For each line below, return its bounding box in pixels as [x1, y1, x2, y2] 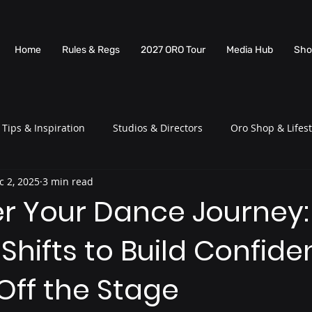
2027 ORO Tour [141, 44, 205, 56]
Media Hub [226, 44, 273, 56]
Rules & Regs [62, 44, 120, 56]
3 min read [42, 174, 93, 188]
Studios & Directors [113, 120, 203, 134]
